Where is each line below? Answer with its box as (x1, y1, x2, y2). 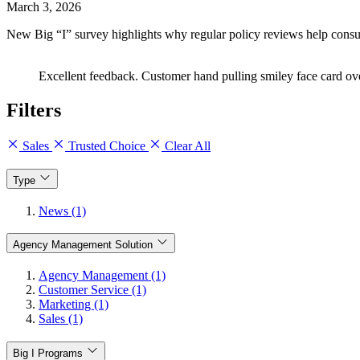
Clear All (162, 139, 211, 153)
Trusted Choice (65, 139, 149, 153)
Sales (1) (39, 311, 83, 325)
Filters (6, 100, 61, 121)
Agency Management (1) (39, 268, 166, 282)
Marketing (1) (39, 297, 108, 311)
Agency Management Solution (13, 239, 153, 252)
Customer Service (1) (39, 282, 146, 297)
